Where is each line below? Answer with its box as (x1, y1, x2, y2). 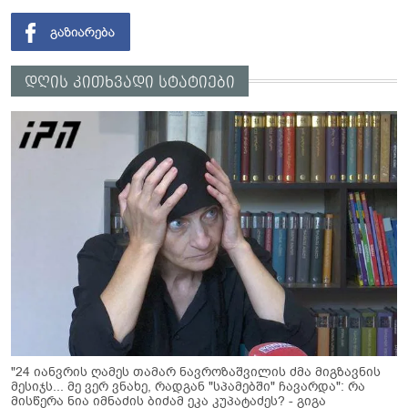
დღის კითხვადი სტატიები (25, 72, 235, 92)
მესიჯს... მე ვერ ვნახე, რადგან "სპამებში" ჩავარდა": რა (11, 377, 365, 395)
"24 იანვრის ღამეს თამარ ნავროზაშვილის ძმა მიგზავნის (11, 362, 381, 381)
